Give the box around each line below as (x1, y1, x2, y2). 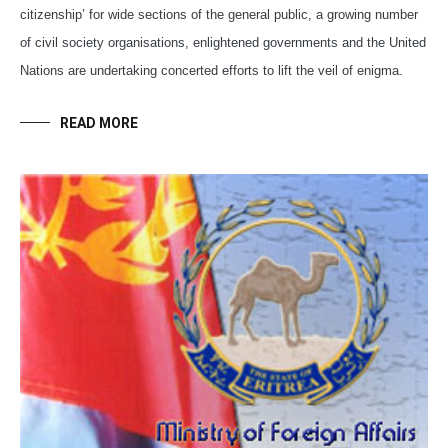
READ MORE (60, 114, 138, 131)
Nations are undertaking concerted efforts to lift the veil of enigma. (20, 62, 403, 78)
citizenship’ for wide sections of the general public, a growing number (20, 6, 418, 22)
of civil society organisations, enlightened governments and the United (20, 34, 426, 50)
